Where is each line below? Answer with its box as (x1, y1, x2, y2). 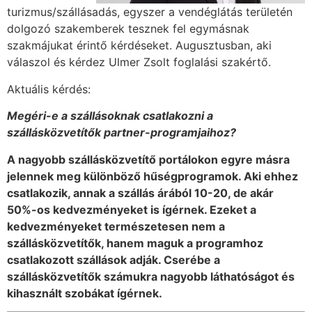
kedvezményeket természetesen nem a (7, 219, 225, 233)
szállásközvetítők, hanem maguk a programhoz (7, 235, 263, 250)
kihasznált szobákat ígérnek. (7, 286, 162, 300)
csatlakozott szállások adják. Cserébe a (7, 252, 220, 267)
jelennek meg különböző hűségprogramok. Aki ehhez (7, 169, 298, 183)
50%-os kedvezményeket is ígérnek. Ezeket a (7, 202, 256, 217)
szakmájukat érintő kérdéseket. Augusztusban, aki (7, 38, 272, 53)
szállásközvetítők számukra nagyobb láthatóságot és (7, 269, 295, 283)
